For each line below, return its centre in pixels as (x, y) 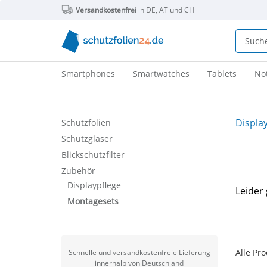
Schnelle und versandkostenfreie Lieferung (139, 252)
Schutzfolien (86, 122)
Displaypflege (94, 185)
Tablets (222, 74)
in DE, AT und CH (165, 10)
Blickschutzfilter (93, 155)
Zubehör (78, 171)
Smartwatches (161, 74)
